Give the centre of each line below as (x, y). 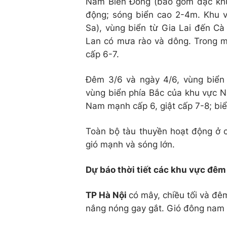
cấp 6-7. (102, 54)
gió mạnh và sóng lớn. (130, 144)
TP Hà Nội (107, 195)
